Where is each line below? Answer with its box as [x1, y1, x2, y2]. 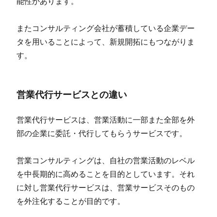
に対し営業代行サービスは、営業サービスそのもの [16, 182, 195, 193]
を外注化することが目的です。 [16, 196, 125, 206]
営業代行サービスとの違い [16, 88, 127, 101]
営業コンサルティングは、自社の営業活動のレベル [16, 155, 195, 166]
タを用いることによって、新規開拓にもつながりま [16, 36, 195, 47]
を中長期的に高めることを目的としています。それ [16, 169, 195, 179]
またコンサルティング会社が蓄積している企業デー [16, 23, 195, 33]
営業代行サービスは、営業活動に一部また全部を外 [16, 114, 195, 125]
